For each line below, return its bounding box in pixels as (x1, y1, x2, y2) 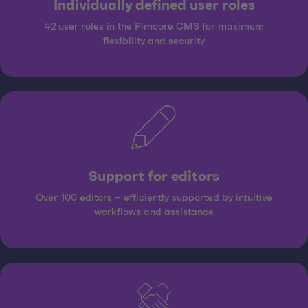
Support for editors (89, 170, 219, 184)
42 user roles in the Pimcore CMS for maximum (44, 22, 264, 32)
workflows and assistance (94, 208, 214, 218)
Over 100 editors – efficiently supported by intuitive (36, 193, 272, 203)
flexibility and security (103, 36, 205, 47)
